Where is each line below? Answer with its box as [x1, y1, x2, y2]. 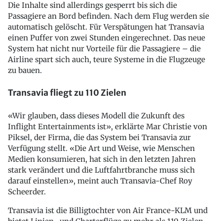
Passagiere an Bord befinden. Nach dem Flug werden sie [8, 11, 209, 21]
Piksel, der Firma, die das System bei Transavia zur [8, 133, 191, 142]
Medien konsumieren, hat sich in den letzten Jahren [8, 154, 196, 164]
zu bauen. [8, 65, 42, 75]
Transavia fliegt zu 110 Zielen [8, 87, 126, 99]
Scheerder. [8, 187, 46, 196]
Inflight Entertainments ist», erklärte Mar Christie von [8, 122, 207, 131]
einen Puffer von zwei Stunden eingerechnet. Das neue [8, 33, 205, 42]
